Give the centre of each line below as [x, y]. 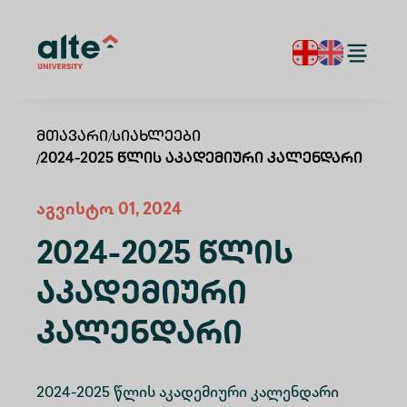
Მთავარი [72, 138]
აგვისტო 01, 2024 [109, 210]
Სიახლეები [156, 138]
